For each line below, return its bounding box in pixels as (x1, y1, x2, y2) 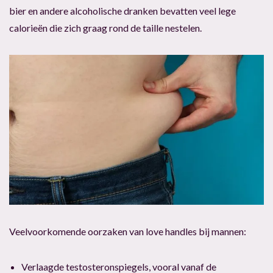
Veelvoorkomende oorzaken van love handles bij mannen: (9, 225, 246, 237)
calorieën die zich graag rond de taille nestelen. (9, 21, 202, 34)
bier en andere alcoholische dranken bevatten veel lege (9, 4, 236, 16)
